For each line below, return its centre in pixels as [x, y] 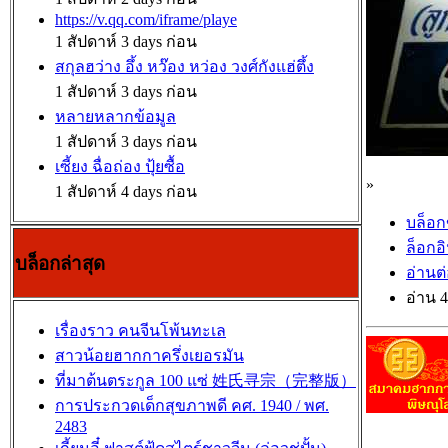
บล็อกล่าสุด [60, 263]
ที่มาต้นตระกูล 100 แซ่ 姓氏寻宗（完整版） [205, 380]
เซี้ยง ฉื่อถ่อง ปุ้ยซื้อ [120, 166]
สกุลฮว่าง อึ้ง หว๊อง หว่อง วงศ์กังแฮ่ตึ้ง [184, 66]
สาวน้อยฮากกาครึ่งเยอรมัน [149, 355]
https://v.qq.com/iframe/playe [146, 19]
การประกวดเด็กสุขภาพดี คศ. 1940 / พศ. [192, 405]
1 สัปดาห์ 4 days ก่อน [126, 191]
